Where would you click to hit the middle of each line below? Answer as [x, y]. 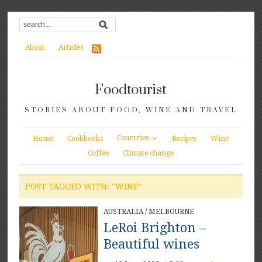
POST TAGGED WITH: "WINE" [84, 187]
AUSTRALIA [123, 212]
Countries [133, 138]
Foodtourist [131, 90]
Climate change [149, 154]
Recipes [185, 138]
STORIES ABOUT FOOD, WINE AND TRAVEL [131, 111]
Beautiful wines [151, 244]
